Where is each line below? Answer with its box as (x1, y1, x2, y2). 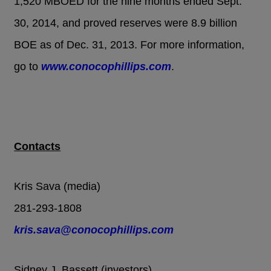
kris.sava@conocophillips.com (14, 224, 174, 237)
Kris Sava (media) (14, 180, 101, 193)
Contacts (14, 140, 61, 153)
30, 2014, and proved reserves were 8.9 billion (14, 17, 238, 30)
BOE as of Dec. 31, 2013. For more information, (14, 39, 245, 51)
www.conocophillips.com (41, 60, 172, 73)
